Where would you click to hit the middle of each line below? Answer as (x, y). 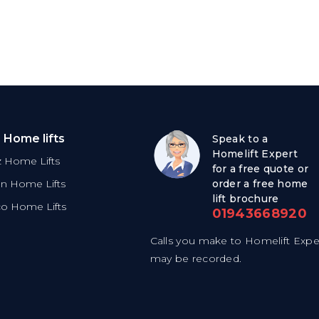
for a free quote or (260, 168)
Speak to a (240, 138)
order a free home (260, 183)
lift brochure (245, 198)
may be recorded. (196, 258)
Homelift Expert (255, 153)
